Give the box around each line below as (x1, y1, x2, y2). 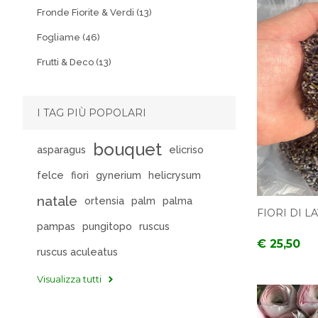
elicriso (169, 143, 204, 155)
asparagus (37, 143, 86, 155)
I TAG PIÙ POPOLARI (37, 106, 146, 119)
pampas (37, 220, 75, 232)
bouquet (93, 139, 162, 160)
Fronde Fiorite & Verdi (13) (37, 7, 152, 18)
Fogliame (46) (37, 32, 100, 43)
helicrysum (148, 169, 201, 181)
